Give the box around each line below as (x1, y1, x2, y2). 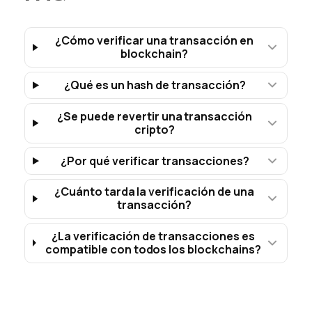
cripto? (134, 121, 175, 137)
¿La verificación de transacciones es (52, 228, 255, 244)
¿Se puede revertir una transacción (56, 108, 253, 124)
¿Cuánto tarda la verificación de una (54, 184, 255, 200)
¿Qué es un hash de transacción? (63, 77, 247, 93)
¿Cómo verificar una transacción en (55, 33, 253, 49)
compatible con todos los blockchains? (45, 241, 262, 257)
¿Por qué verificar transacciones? (61, 153, 249, 169)
